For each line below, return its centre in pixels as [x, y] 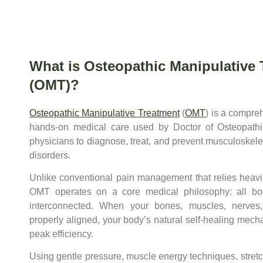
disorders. [50, 155]
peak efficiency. [61, 234]
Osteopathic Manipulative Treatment [104, 113]
